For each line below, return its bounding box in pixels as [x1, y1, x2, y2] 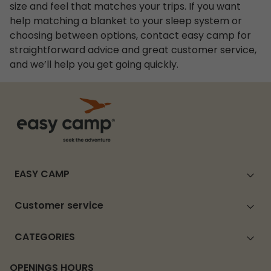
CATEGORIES [15, 230, 75, 246]
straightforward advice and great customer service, [10, 42, 256, 59]
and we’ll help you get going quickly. [10, 57, 178, 73]
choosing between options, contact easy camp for [10, 28, 251, 44]
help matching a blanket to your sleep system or [10, 13, 242, 30]
